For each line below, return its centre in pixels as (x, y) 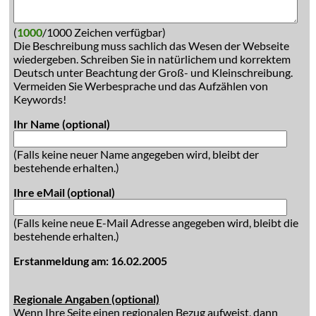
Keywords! (39, 99)
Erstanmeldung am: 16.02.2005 (90, 261)
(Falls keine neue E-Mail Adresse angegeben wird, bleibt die (156, 223)
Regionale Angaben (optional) (86, 299)
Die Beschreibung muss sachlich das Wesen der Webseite (151, 45)
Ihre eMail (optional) (64, 192)
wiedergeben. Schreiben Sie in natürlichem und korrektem (152, 59)
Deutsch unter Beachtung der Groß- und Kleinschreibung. (153, 72)
